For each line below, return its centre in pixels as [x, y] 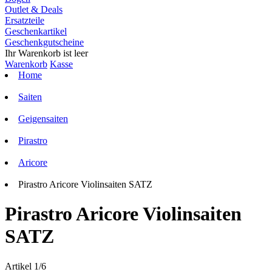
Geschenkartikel [36, 31]
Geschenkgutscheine [44, 42]
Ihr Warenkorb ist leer [46, 53]
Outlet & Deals [34, 9]
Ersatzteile [25, 20]
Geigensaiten [43, 119]
